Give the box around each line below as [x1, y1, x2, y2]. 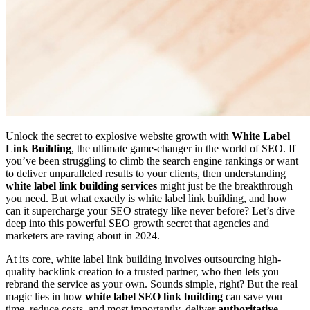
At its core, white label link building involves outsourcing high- [6, 253, 281, 265]
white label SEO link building [85, 290, 223, 302]
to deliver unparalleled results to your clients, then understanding [6, 167, 286, 179]
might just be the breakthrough [157, 179, 293, 192]
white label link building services [6, 179, 157, 192]
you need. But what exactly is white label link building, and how [6, 192, 287, 204]
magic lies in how [6, 290, 85, 302]
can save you [223, 290, 282, 302]
